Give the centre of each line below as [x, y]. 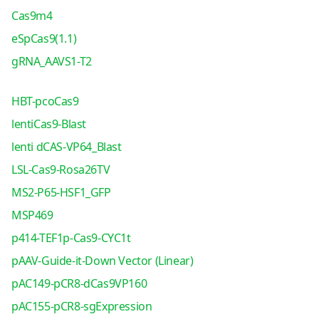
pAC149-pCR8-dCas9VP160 [79, 283]
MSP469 [32, 215]
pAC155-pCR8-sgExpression [82, 306]
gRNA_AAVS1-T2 [51, 61]
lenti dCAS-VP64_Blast [66, 147]
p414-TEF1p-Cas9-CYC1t [71, 238]
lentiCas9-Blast [48, 124]
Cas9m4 [32, 16]
